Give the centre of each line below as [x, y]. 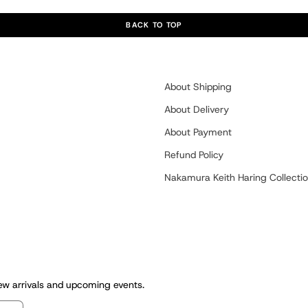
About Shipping [198, 87]
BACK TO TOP [154, 25]
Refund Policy [194, 155]
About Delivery [197, 109]
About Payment [198, 132]
